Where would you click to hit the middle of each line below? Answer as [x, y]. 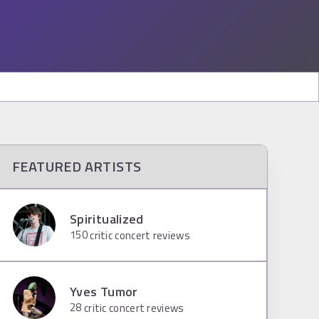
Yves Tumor [104, 291]
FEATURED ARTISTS [77, 166]
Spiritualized [107, 219]
